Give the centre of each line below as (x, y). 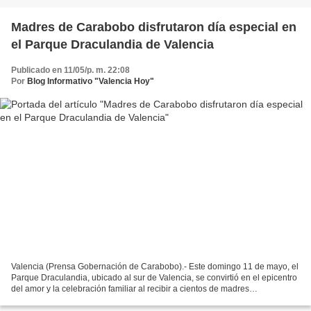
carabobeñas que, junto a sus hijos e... (84, 300)
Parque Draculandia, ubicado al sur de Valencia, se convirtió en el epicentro (154, 278)
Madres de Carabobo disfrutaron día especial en (154, 27)
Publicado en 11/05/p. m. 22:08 (70, 70)
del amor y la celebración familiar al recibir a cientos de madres (130, 289)
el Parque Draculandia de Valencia (112, 44)
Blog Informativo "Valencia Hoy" (91, 81)
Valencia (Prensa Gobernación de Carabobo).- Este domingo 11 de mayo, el (155, 267)
